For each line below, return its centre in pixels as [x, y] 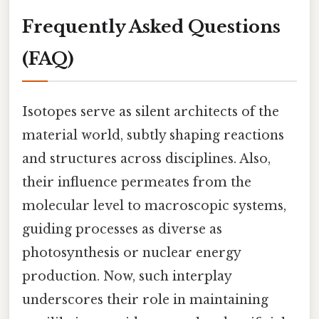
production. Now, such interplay [127, 277]
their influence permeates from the [137, 183]
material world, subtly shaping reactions [153, 136]
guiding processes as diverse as [122, 230]
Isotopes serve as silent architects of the [151, 112]
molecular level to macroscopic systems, [154, 206]
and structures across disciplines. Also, [146, 159]
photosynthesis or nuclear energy [131, 253]
